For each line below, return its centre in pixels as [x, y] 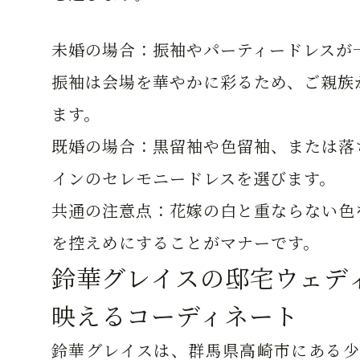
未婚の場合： [102, 49]
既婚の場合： [102, 146]
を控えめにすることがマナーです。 [186, 242]
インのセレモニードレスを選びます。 [194, 178]
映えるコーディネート [175, 315]
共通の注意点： [110, 210]
